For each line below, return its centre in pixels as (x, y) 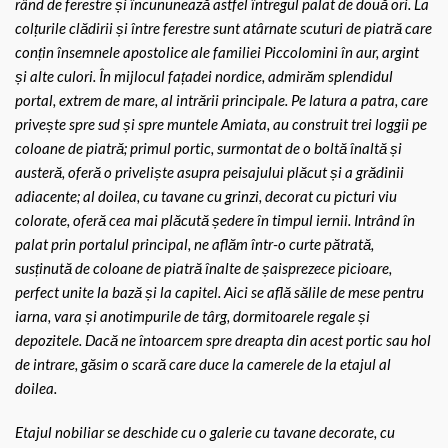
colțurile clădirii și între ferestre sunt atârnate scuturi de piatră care (223, 28)
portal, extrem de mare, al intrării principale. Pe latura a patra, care (221, 100)
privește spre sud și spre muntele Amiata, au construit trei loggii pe (221, 124)
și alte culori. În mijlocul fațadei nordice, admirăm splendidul (204, 76)
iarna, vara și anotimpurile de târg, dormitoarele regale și (192, 316)
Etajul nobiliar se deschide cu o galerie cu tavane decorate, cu (205, 432)
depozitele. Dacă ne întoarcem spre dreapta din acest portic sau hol (223, 340)
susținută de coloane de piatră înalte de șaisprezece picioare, (203, 268)
